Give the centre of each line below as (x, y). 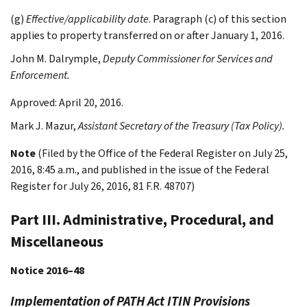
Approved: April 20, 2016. (67, 102)
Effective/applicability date (87, 19)
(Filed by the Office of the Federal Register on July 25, (163, 153)
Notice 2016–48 (47, 270)
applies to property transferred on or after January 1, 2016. (147, 35)
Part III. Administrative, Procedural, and (142, 219)
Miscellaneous (57, 241)
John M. (28, 58)
